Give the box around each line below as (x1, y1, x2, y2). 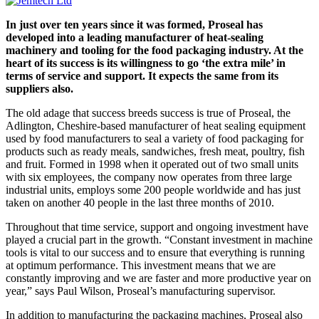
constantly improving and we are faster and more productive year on (6, 272, 311, 284)
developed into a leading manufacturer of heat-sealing (6, 31, 263, 43)
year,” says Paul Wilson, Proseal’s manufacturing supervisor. (6, 285, 276, 297)
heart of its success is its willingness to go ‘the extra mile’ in (6, 57, 286, 69)
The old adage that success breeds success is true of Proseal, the (6, 107, 291, 119)
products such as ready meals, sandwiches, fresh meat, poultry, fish (6, 145, 305, 157)
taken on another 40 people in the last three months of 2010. (6, 197, 274, 209)
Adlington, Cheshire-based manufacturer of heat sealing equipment (6, 120, 305, 132)
